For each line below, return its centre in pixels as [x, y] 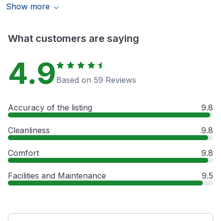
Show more [28, 7]
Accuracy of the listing [50, 108]
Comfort [23, 153]
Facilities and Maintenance [57, 176]
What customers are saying [74, 39]
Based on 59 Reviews [96, 80]
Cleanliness [29, 130]
